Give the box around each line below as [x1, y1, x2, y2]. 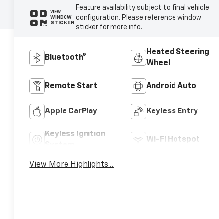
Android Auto [146, 82, 196, 90]
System [45, 141, 75, 149]
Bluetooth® [45, 53, 87, 62]
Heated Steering [146, 48, 209, 56]
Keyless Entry [146, 107, 198, 115]
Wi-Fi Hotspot [146, 135, 200, 144]
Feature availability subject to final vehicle [75, 4, 209, 11]
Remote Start [45, 82, 98, 90]
